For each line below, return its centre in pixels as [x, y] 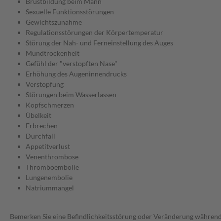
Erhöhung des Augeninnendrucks [76, 74]
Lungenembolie [49, 178]
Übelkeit [38, 115]
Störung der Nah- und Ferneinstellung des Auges [99, 43]
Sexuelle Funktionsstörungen [70, 12]
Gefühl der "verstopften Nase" [72, 64]
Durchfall [40, 136]
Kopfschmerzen [50, 105]
